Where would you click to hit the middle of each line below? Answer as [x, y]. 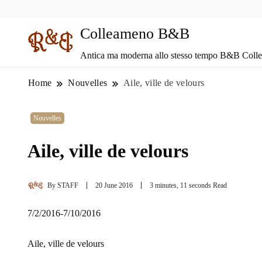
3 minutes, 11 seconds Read [188, 186]
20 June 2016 [114, 186]
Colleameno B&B [135, 34]
